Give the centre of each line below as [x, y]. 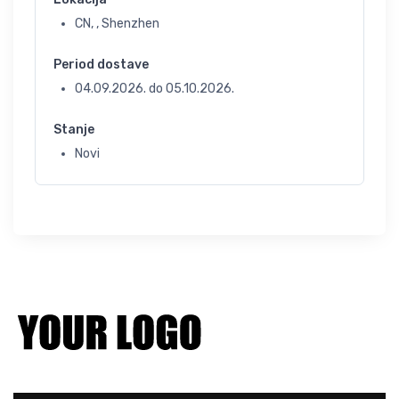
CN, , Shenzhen [117, 24]
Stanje [74, 130]
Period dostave [101, 65]
